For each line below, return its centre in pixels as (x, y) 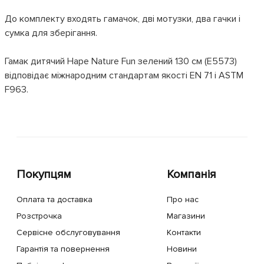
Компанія (191, 174)
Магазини (186, 216)
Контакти (184, 232)
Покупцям (44, 174)
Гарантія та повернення (63, 249)
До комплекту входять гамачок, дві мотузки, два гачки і (123, 19)
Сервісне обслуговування (68, 232)
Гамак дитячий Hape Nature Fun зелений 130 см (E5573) (121, 61)
